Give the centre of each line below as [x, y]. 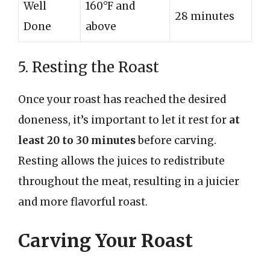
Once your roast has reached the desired [122, 99]
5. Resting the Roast [89, 67]
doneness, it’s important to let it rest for [124, 120]
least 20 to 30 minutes [77, 140]
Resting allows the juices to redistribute [121, 161]
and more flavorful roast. [83, 202]
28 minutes [205, 16]
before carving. [176, 140]
